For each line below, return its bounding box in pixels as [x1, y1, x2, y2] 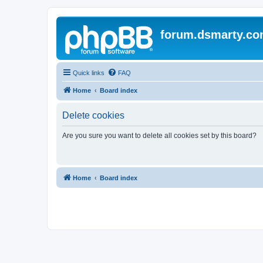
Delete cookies [62, 110, 124, 120]
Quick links [73, 69, 104, 76]
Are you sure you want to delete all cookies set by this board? [62, 131, 257, 140]
